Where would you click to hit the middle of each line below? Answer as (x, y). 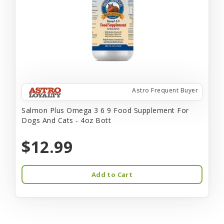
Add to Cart (112, 174)
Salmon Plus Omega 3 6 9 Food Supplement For (105, 110)
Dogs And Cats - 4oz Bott (66, 120)
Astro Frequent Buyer (165, 90)
